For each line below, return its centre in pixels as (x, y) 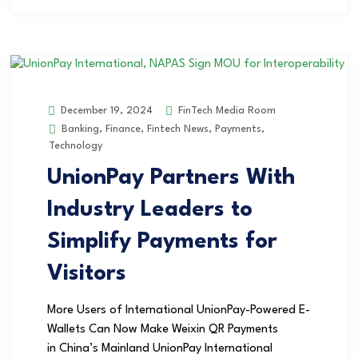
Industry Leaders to (150, 211)
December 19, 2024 (105, 111)
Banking (80, 129)
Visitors (87, 274)
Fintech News (178, 129)
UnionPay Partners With (171, 179)
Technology (76, 146)
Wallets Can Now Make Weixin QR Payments (163, 330)
